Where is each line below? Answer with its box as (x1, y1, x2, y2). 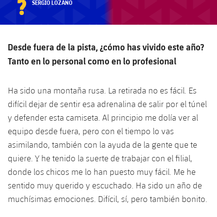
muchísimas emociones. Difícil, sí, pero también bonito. (8, 193, 207, 204)
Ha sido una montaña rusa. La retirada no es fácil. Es (8, 85, 197, 95)
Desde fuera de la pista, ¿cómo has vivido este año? (8, 41, 204, 52)
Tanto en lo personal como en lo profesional (8, 55, 176, 66)
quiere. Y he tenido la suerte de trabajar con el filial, (8, 153, 192, 163)
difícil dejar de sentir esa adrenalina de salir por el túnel (8, 98, 207, 109)
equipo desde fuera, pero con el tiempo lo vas (8, 125, 174, 136)
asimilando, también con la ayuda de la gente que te (8, 139, 197, 150)
